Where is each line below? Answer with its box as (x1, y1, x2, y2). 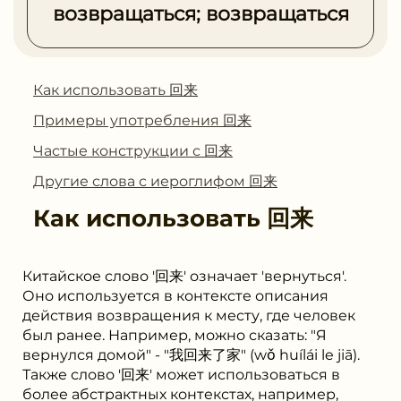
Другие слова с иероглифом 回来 (33, 172, 277, 190)
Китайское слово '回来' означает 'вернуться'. (22, 267, 346, 285)
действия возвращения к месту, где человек (22, 306, 355, 324)
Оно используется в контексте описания (22, 286, 328, 304)
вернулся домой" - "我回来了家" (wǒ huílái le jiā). (22, 346, 360, 363)
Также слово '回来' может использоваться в (22, 365, 340, 383)
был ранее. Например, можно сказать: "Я (22, 326, 327, 344)
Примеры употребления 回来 (33, 111, 252, 129)
